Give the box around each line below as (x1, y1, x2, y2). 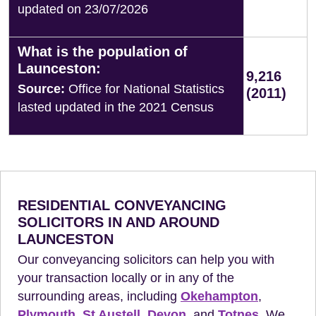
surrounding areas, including (18, 289, 181, 303)
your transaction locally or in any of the (18, 271, 234, 285)
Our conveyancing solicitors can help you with (18, 253, 274, 267)
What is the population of (18, 44, 188, 59)
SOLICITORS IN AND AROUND (18, 214, 219, 230)
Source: (18, 82, 65, 96)
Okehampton (181, 289, 258, 303)
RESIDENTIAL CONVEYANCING (18, 197, 226, 213)
